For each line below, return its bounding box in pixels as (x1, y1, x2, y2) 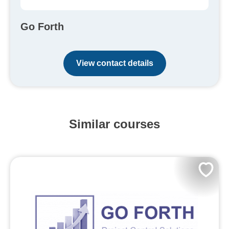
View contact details (76, 58, 153, 67)
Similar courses (69, 117, 160, 131)
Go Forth (20, 20, 64, 32)
